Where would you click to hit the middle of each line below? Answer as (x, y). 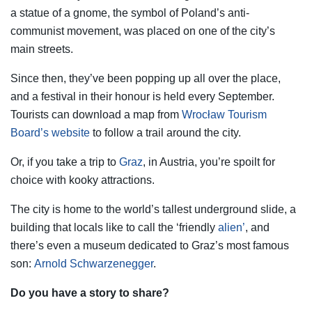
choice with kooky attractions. (83, 180)
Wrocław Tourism (224, 115)
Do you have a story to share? (90, 293)
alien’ (232, 228)
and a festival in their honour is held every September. (142, 97)
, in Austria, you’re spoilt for (209, 162)
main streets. (42, 49)
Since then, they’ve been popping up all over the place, (146, 79)
